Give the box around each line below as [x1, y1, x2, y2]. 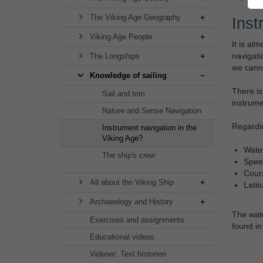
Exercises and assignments [90, 215, 184, 224]
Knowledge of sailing [90, 71, 167, 80]
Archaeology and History [90, 197, 173, 206]
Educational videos [90, 232, 154, 241]
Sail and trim [102, 89, 145, 98]
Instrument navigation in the [102, 123, 197, 132]
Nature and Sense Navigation [102, 106, 201, 115]
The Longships [90, 52, 140, 60]
